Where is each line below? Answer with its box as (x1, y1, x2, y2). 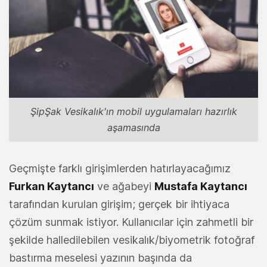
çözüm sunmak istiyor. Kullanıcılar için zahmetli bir (9, 215, 253, 228)
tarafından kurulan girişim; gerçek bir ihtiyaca (9, 197, 229, 210)
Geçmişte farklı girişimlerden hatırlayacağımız (9, 162, 231, 175)
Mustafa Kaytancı (154, 179, 247, 193)
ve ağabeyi (94, 179, 154, 193)
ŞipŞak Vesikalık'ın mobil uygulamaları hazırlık (30, 105, 237, 117)
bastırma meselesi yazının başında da (9, 251, 192, 264)
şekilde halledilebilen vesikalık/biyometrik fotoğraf (9, 233, 254, 246)
